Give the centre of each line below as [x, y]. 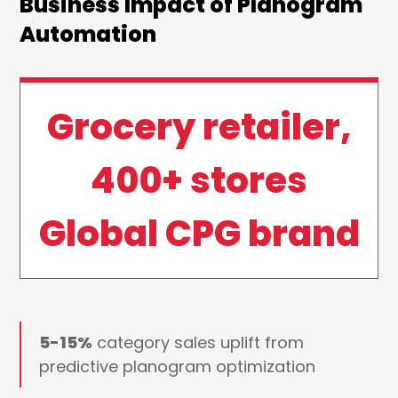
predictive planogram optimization [178, 367]
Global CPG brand [199, 234]
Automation [88, 35]
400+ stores [199, 181]
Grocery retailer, [199, 127]
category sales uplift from [199, 343]
